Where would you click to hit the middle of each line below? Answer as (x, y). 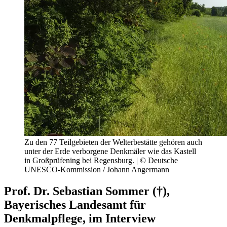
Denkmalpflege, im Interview (80, 218)
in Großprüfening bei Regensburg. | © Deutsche (101, 160)
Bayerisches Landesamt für (75, 204)
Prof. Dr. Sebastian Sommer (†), (87, 191)
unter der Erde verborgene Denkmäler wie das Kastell (110, 151)
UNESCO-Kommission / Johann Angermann (97, 169)
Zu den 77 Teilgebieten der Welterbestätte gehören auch (113, 142)
